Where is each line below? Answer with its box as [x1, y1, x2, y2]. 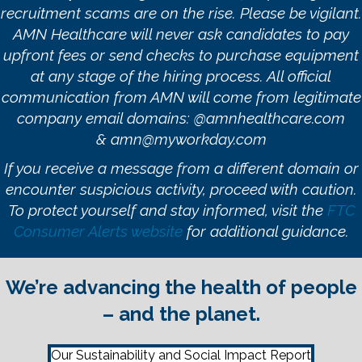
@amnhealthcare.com [194, 108, 345, 127]
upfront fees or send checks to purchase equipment [3, 45, 359, 64]
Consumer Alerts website [13, 221, 183, 240]
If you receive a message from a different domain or [3, 158, 359, 177]
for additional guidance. [182, 221, 349, 240]
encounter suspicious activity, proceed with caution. [5, 179, 357, 198]
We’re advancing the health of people [5, 275, 357, 299]
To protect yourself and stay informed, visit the [7, 200, 327, 219]
